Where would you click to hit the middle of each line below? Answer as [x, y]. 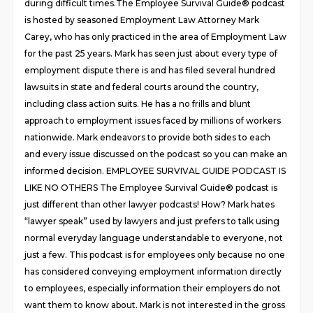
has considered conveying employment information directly [153, 271]
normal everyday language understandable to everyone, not [154, 238]
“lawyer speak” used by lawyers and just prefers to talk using [152, 221]
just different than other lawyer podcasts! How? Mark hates [150, 204]
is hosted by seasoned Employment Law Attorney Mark [142, 20]
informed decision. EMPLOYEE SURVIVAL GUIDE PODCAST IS [155, 171]
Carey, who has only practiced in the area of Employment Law [156, 37]
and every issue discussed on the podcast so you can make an [156, 154]
